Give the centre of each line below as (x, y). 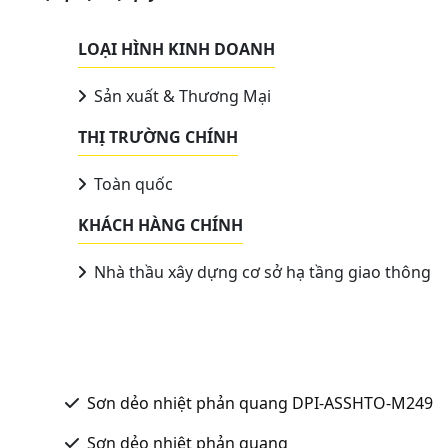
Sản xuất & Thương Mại (180, 95)
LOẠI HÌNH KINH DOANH (176, 48)
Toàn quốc (131, 183)
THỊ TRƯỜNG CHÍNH (158, 136)
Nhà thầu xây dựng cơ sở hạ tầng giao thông (260, 271)
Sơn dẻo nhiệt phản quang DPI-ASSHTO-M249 (260, 402)
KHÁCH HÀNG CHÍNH (160, 224)
